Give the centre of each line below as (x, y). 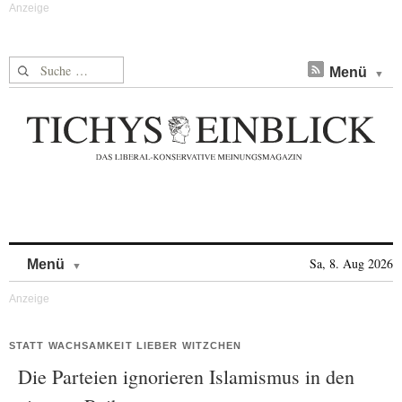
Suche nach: (44, 67)
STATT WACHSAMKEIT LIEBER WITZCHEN (126, 345)
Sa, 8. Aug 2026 (351, 263)
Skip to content (129, 255)
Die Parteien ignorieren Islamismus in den (186, 376)
